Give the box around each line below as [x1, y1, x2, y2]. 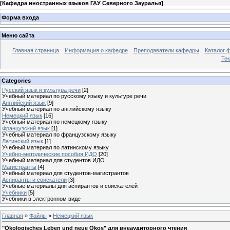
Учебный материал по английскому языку [2, 105, 111, 112]
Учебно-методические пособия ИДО [2, 150, 97, 157]
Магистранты [2, 163, 36, 170]
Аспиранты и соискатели [2, 176, 67, 183]
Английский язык [2, 99, 46, 106]
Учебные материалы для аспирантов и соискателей [2, 182, 138, 189]
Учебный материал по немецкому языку [2, 118, 107, 125]
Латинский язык [2, 138, 43, 144]
